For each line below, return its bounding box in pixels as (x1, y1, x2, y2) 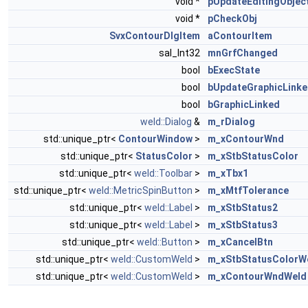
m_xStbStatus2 (208, 202, 278, 213)
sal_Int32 (159, 47, 202, 58)
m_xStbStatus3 (208, 219, 278, 230)
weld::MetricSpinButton (89, 185, 192, 196)
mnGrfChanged (208, 47, 278, 58)
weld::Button (137, 236, 192, 247)
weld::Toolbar (134, 168, 192, 179)
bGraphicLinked (208, 99, 280, 110)
